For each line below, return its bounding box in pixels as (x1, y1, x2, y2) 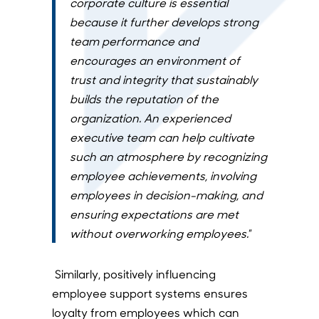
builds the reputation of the (69, 91, 219, 107)
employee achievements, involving (69, 168, 256, 184)
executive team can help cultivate (69, 130, 254, 145)
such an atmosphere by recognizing (69, 149, 267, 164)
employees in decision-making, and (69, 187, 263, 203)
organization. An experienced (69, 110, 231, 126)
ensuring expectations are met (69, 206, 239, 222)
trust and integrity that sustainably (69, 72, 258, 88)
